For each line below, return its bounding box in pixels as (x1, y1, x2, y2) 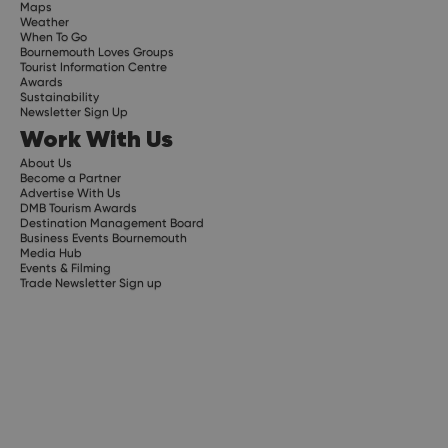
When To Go (20, 29, 87, 44)
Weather (20, 14, 69, 29)
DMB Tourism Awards (20, 200, 137, 215)
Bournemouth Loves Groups (20, 44, 174, 59)
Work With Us (20, 122, 173, 154)
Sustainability (20, 89, 99, 104)
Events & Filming (20, 260, 111, 275)
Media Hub (20, 245, 82, 260)
